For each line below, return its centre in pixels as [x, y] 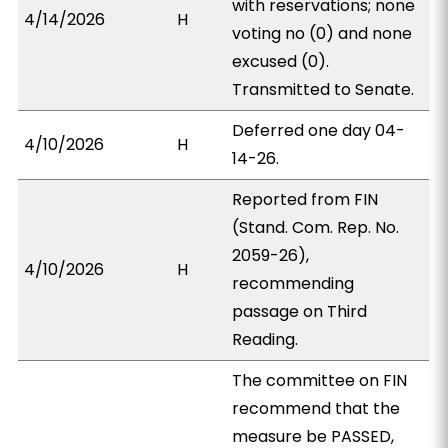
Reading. [265, 339]
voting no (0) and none [322, 33]
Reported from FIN [305, 199]
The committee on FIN [320, 380]
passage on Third [300, 311]
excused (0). [281, 61]
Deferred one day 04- [319, 130]
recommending [293, 283]
